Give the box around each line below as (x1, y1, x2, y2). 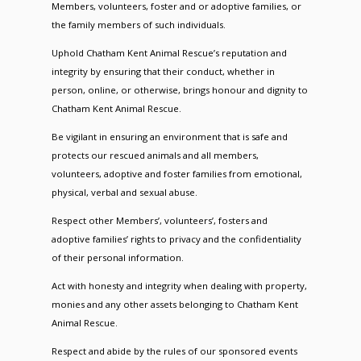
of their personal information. (51, 251, 184, 263)
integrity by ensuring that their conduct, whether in (51, 65, 275, 77)
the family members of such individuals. (51, 19, 226, 31)
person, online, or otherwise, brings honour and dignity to (51, 84, 308, 96)
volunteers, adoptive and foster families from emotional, (51, 168, 302, 180)
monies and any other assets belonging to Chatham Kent (51, 298, 298, 310)
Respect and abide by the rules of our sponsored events (51, 345, 297, 357)
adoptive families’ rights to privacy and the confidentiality (51, 233, 301, 245)
